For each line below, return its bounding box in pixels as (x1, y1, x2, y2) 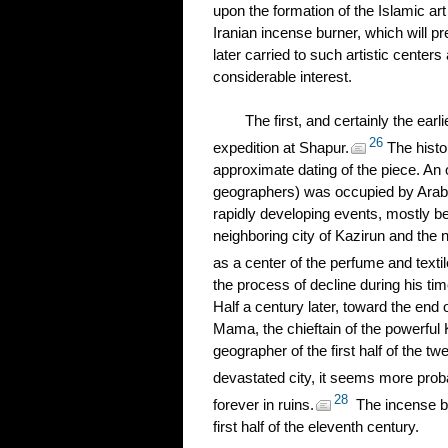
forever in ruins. (213, 396, 314, 413)
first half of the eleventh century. (213, 418, 419, 435)
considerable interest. (213, 68, 352, 85)
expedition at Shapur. (213, 139, 349, 156)
